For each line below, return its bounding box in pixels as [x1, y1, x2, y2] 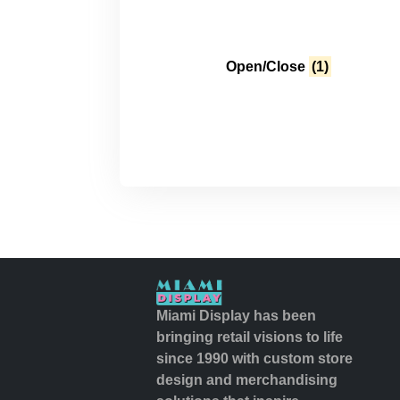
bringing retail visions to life [155, 329, 343, 346]
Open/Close [226, 59, 309, 75]
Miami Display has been [155, 308, 316, 324]
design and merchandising [155, 372, 337, 388]
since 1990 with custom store [155, 351, 353, 367]
